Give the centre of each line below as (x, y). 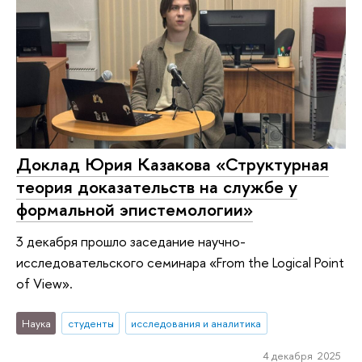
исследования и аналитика (196, 323)
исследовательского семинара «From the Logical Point (180, 263)
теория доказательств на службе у (157, 186)
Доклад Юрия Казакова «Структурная (173, 164)
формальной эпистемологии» (135, 209)
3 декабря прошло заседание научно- (131, 242)
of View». (44, 284)
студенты (90, 323)
